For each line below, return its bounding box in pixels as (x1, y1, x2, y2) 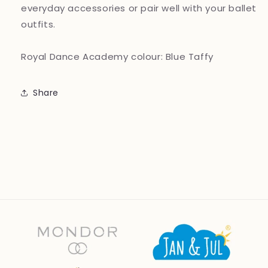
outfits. (21, 18, 59, 31)
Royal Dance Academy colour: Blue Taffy (21, 50, 214, 63)
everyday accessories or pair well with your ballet (21, 2, 257, 15)
